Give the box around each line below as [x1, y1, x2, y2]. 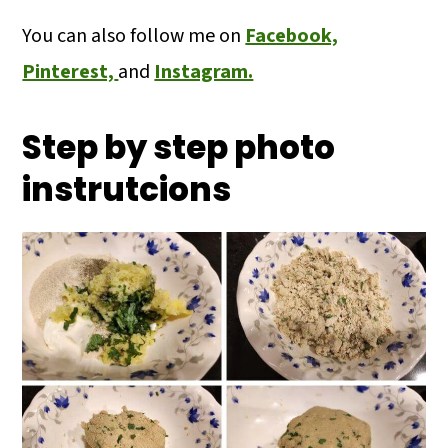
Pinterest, [22, 57, 115, 86]
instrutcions [22, 166, 232, 212]
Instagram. [154, 57, 254, 86]
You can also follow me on [22, 21, 246, 50]
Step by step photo [22, 124, 336, 170]
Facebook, [245, 21, 339, 50]
